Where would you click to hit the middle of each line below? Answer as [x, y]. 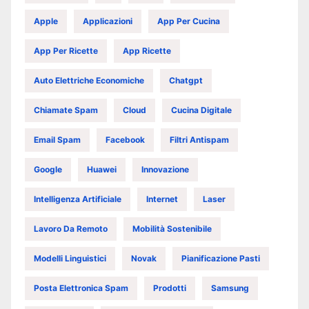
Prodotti [170, 288]
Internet [162, 199]
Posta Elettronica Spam [81, 288]
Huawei [102, 169]
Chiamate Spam [66, 110]
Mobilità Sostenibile [172, 229]
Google [48, 169]
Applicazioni [108, 21]
